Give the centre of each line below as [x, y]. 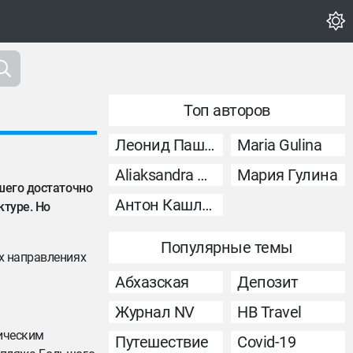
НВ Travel [269, 312]
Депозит [268, 282]
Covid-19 [267, 342]
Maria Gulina [280, 145]
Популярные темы [227, 247]
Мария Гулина [288, 175]
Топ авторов [227, 110]
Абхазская [152, 282]
